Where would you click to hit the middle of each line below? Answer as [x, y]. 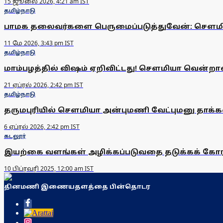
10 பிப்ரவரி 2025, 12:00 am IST [49, 169]
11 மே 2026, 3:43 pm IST [39, 43]
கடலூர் [15, 136]
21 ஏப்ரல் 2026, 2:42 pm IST [44, 85]
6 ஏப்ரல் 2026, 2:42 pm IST [42, 127]
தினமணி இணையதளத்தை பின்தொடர [77, 187]
